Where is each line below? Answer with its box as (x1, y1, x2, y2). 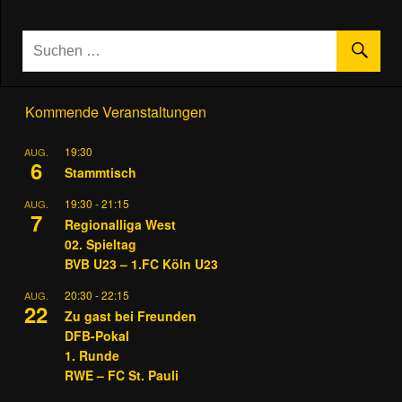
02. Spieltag (65, 234, 136, 253)
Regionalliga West (65, 214, 176, 233)
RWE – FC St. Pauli (65, 365, 179, 384)
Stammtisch (65, 162, 136, 181)
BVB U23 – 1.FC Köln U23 (65, 254, 218, 273)
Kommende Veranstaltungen (25, 100, 206, 122)
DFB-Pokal (65, 326, 129, 345)
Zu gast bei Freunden (65, 306, 197, 325)
